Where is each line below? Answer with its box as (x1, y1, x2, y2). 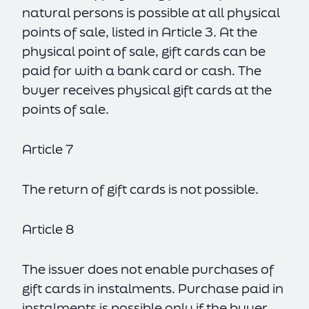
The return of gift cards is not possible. (22, 180, 259, 198)
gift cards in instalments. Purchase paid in (22, 279, 283, 297)
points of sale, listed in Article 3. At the (22, 23, 257, 41)
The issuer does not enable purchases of (22, 260, 274, 278)
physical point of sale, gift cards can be (22, 42, 266, 60)
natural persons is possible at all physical (22, 3, 280, 21)
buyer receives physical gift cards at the (22, 81, 272, 99)
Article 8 (22, 220, 74, 238)
